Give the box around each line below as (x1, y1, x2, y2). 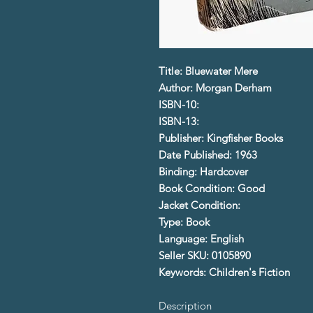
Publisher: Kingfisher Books (159, 131, 283, 145)
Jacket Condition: (159, 198, 243, 212)
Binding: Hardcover (159, 164, 248, 178)
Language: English (159, 231, 244, 245)
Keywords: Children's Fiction (159, 265, 290, 279)
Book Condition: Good (159, 181, 265, 195)
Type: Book (159, 214, 210, 228)
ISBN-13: (159, 114, 199, 128)
